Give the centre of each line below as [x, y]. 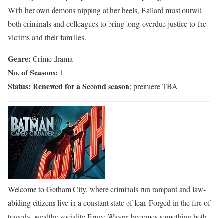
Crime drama [53, 58]
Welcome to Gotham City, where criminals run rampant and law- [107, 189]
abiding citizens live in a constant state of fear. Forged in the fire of [109, 202]
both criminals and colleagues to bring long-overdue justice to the [107, 23]
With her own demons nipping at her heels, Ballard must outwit [105, 10]
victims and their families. [47, 37]
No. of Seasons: [33, 72]
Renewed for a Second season [81, 86]
